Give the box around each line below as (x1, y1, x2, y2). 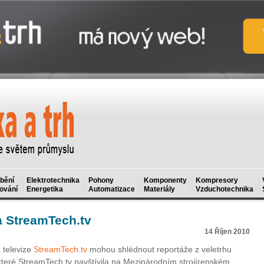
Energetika (27, 185, 63, 193)
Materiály (144, 185, 175, 193)
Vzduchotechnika (196, 185, 253, 193)
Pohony (88, 176, 114, 184)
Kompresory (196, 176, 238, 184)
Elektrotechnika (27, 176, 80, 184)
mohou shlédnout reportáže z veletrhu (87, 245, 232, 254)
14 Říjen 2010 (204, 227, 250, 236)
